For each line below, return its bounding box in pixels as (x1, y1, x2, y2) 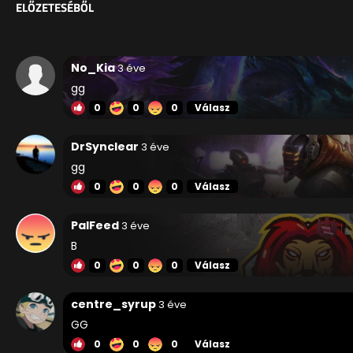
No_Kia (71, 60, 115, 76)
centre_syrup (71, 296, 156, 313)
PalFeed (71, 217, 119, 234)
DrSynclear (71, 139, 139, 155)
